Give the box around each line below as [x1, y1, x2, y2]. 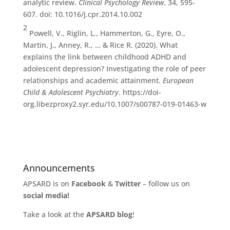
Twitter [112, 179, 141, 188]
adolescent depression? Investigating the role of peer [23, 64, 206, 73]
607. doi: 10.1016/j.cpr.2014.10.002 [23, 9, 142, 19]
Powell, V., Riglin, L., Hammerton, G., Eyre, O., [29, 28, 185, 38]
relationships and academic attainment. [23, 75, 163, 85]
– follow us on [140, 179, 190, 188]
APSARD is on [23, 179, 71, 188]
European [162, 75, 194, 85]
